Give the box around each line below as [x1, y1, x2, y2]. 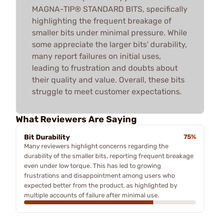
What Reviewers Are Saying [16, 114, 137, 125]
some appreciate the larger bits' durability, [32, 40, 187, 49]
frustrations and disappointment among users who [24, 172, 175, 179]
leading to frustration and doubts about [32, 63, 178, 73]
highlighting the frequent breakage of [32, 16, 171, 26]
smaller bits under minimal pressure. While [32, 28, 187, 37]
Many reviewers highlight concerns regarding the [24, 142, 168, 150]
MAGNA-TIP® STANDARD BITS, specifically [32, 4, 188, 14]
